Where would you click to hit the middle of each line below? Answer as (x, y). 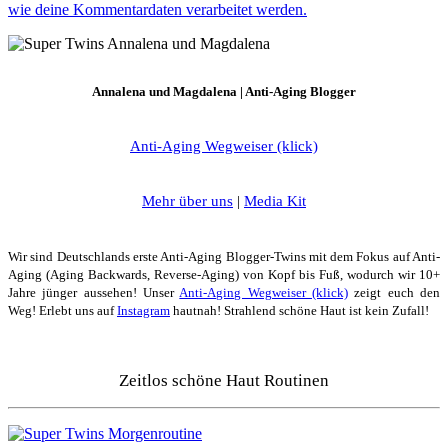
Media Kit (275, 201)
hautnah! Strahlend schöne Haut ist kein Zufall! (299, 311)
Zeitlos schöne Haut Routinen (224, 381)
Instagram (143, 311)
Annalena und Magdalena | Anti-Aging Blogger (224, 92)
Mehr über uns (187, 201)
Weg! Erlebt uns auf (62, 311)
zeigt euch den (394, 293)
